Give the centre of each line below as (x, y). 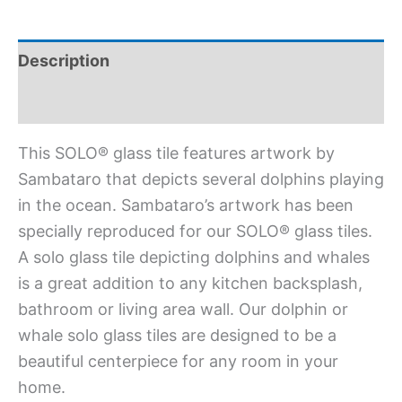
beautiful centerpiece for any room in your (178, 361)
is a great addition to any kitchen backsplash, (190, 283)
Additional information (105, 102)
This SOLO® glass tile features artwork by (176, 153)
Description (64, 60)
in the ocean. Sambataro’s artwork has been (186, 205)
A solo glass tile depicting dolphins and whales (194, 257)
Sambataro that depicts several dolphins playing (201, 179)
